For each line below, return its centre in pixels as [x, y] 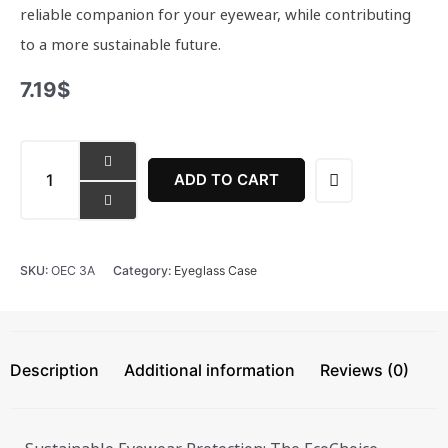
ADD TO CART [227, 180]
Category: [143, 271]
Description [54, 370]
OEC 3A [73, 271]
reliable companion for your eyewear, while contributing [215, 14]
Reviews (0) [364, 370]
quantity [45, 212]
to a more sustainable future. [120, 44]
